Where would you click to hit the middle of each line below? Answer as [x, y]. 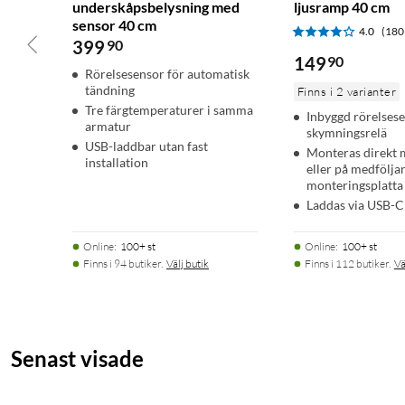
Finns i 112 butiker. [347, 264]
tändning [110, 90]
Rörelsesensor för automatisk [167, 74]
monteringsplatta [354, 185]
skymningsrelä [346, 133]
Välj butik [188, 264]
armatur [108, 127]
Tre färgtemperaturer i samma [169, 110]
